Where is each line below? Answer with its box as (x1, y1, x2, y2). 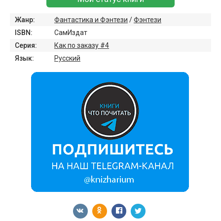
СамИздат (54, 29, 87, 37)
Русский (54, 54, 80, 62)
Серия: (15, 41, 37, 49)
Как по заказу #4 (54, 41, 109, 49)
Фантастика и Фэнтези (54, 16, 128, 24)
